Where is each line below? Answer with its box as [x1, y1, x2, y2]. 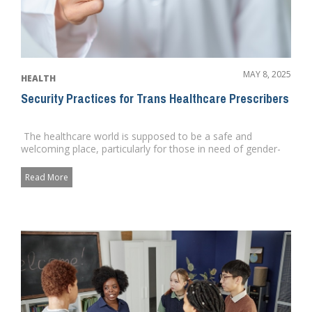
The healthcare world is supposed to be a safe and [21, 130, 252, 143]
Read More [25, 171, 68, 184]
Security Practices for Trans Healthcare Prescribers [21, 90, 289, 108]
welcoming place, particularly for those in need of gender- [21, 142, 281, 156]
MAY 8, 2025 [243, 68, 291, 81]
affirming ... [21, 155, 70, 169]
